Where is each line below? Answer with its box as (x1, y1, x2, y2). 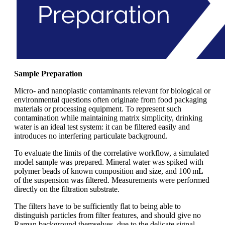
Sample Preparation (14, 69, 82, 78)
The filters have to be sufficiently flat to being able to (14, 201, 181, 210)
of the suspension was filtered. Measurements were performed (14, 175, 209, 184)
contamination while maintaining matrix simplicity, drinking (14, 113, 202, 122)
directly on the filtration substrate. (14, 184, 120, 193)
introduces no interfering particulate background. (14, 131, 168, 140)
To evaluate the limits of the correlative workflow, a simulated (14, 148, 209, 157)
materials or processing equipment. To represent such (14, 104, 181, 113)
